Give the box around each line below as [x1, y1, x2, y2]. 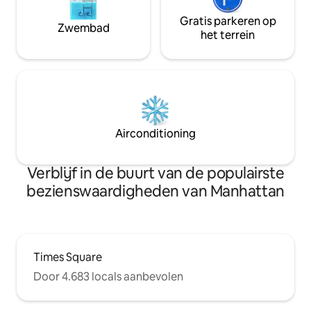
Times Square [33, 250, 102, 265]
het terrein [201, 28, 255, 43]
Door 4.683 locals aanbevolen [33, 269, 183, 285]
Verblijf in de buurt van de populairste [26, 163, 285, 184]
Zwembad [57, 21, 110, 36]
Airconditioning [115, 126, 196, 142]
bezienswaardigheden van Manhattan [26, 181, 285, 202]
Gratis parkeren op [179, 14, 276, 29]
